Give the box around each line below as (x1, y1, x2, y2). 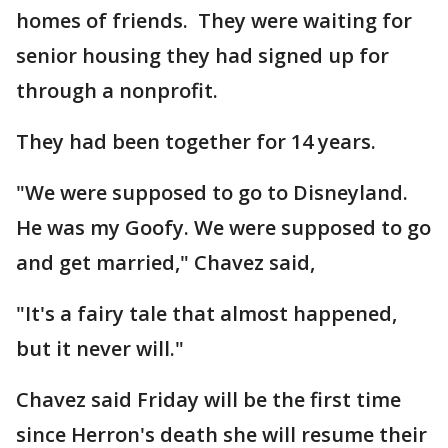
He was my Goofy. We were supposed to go (16, 214, 431, 241)
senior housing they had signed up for (16, 42, 389, 69)
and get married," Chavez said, (16, 249, 315, 276)
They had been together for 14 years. (16, 128, 376, 155)
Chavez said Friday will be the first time (16, 386, 401, 413)
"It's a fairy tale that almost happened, (16, 300, 397, 327)
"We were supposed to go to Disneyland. (16, 179, 408, 206)
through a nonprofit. (16, 77, 218, 104)
